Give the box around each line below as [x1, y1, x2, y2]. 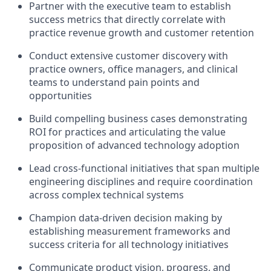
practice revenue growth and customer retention [29, 26, 254, 40]
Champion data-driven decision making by [29, 211, 222, 225]
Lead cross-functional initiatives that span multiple [29, 162, 260, 175]
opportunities [29, 89, 92, 103]
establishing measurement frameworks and [29, 224, 230, 238]
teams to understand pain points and [29, 76, 200, 90]
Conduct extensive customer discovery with [29, 49, 228, 63]
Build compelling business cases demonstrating [29, 112, 247, 126]
